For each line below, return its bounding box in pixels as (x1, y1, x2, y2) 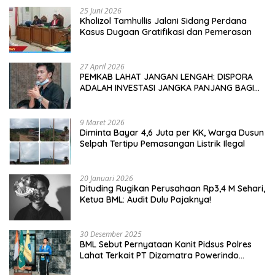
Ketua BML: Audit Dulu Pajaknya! (80, 194, 211, 206)
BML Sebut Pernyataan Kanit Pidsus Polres (80, 239, 252, 250)
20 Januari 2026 (80, 173, 133, 184)
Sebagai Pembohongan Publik (80, 261, 203, 273)
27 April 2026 (80, 61, 125, 72)
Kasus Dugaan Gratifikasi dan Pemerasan (80, 26, 252, 38)
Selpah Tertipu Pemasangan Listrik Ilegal (80, 138, 245, 150)
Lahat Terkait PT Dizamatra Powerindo (80, 250, 239, 261)
